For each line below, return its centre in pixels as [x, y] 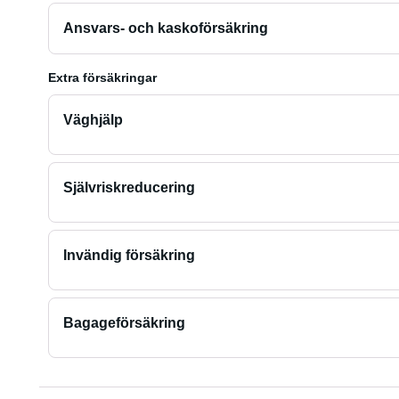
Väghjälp [93, 120]
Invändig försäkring [129, 255]
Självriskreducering [129, 187]
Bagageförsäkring [124, 323]
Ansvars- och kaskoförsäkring [165, 28]
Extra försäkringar [102, 77]
